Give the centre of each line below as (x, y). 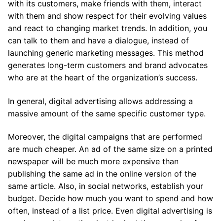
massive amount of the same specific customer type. (107, 113)
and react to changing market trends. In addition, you (108, 28)
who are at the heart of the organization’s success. (103, 78)
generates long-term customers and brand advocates (108, 65)
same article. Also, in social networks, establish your (106, 186)
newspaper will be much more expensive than (93, 162)
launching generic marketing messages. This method (106, 53)
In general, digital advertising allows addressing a (100, 101)
